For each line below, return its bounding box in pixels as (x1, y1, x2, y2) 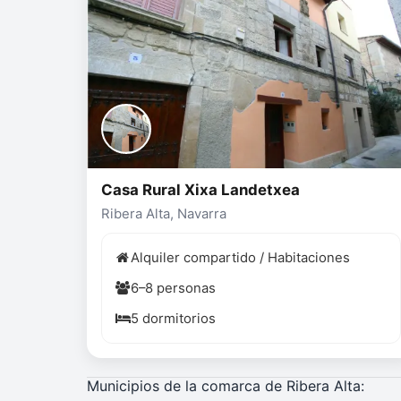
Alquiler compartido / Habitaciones (131, 250, 350, 266)
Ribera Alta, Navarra (101, 206, 226, 222)
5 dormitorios (131, 311, 216, 327)
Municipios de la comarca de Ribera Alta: (87, 377, 364, 395)
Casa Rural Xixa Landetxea (101, 181, 300, 199)
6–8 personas (131, 280, 216, 296)
